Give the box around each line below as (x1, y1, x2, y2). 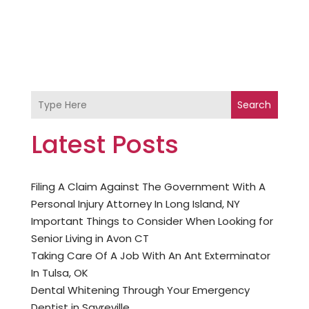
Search (237, 98, 272, 112)
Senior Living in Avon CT (30, 231, 149, 246)
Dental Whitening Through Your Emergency (30, 283, 250, 298)
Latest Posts (30, 127, 179, 163)
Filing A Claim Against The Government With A (30, 179, 266, 195)
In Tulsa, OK (30, 266, 88, 281)
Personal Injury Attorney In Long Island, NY (30, 197, 240, 212)
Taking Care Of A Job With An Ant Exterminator (30, 248, 270, 263)
